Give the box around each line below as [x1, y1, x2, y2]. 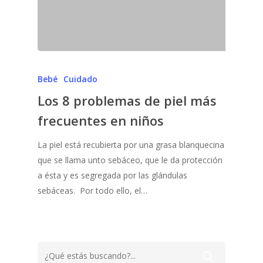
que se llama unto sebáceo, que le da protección [38, 154, 222, 166]
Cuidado [63, 73, 97, 85]
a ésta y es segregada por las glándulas [38, 170, 187, 181]
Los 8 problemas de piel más [38, 92, 217, 109]
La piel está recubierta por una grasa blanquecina [38, 139, 224, 150]
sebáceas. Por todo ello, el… [38, 185, 147, 196]
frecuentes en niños [38, 112, 164, 129]
